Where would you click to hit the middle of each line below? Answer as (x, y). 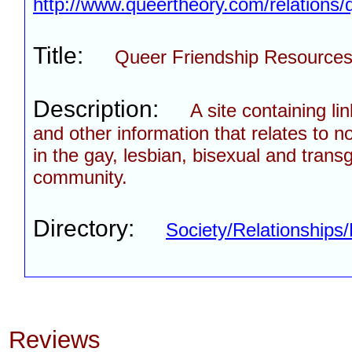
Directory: (99, 228)
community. (80, 177)
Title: (74, 55)
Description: (112, 109)
